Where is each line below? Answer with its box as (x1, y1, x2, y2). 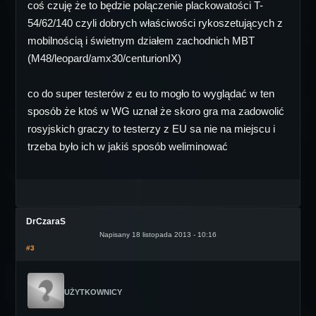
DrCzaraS (26, 217, 66, 226)
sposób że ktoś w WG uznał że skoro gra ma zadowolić (28, 105, 284, 117)
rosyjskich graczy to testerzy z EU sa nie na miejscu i (28, 123, 275, 135)
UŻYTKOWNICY (64, 288, 122, 296)
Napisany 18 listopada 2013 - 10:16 (99, 231, 217, 238)
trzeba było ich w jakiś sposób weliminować (28, 140, 228, 152)
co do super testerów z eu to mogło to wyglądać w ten (28, 87, 274, 99)
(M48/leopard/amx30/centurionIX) (28, 52, 181, 64)
